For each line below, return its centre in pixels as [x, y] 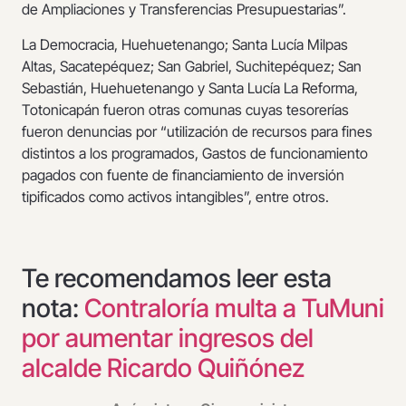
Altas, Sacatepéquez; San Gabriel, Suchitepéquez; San [192, 66]
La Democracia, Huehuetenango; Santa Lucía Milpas [185, 44]
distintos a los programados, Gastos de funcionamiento [195, 153]
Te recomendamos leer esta [177, 279]
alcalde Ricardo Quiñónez [163, 368]
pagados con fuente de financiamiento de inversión [183, 174]
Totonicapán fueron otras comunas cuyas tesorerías [185, 109]
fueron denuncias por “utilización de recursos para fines [197, 131]
